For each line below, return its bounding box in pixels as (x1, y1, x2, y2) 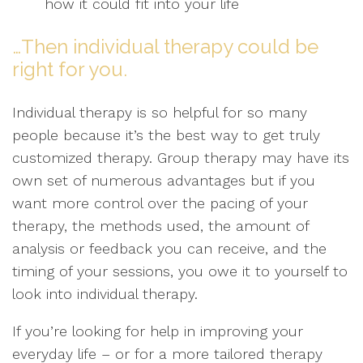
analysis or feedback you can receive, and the (12, 240, 327, 257)
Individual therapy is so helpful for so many (12, 104, 307, 121)
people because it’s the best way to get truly (12, 126, 320, 143)
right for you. (12, 58, 127, 81)
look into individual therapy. (12, 285, 198, 302)
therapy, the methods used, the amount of (12, 217, 309, 234)
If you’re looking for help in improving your (12, 322, 303, 340)
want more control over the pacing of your (12, 194, 308, 211)
